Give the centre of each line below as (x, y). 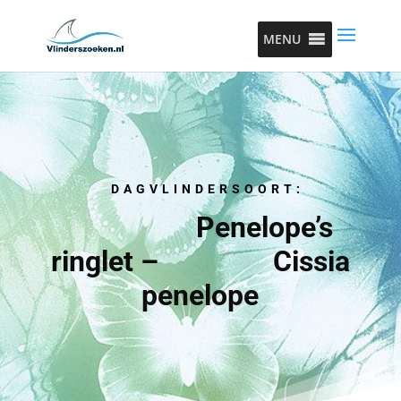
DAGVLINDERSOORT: (200, 189)
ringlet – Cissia (200, 261)
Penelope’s (200, 227)
